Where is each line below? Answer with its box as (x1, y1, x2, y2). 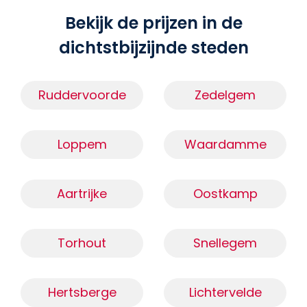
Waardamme (184, 136, 267, 153)
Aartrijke (57, 185, 107, 203)
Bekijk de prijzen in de (64, 12, 243, 35)
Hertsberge (47, 284, 116, 302)
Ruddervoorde (38, 86, 126, 104)
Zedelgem (195, 86, 256, 104)
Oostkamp (193, 185, 258, 203)
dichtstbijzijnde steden (58, 36, 249, 60)
